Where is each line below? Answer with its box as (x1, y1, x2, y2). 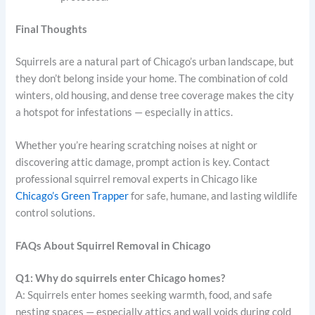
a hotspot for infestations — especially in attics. (15, 105, 233, 118)
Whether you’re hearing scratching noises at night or (15, 139, 258, 151)
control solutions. (15, 206, 96, 219)
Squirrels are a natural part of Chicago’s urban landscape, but (15, 55, 295, 67)
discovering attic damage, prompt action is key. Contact (15, 155, 271, 168)
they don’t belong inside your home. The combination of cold (15, 72, 288, 84)
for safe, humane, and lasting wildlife (129, 189, 298, 202)
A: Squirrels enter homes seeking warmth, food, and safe (15, 289, 273, 302)
